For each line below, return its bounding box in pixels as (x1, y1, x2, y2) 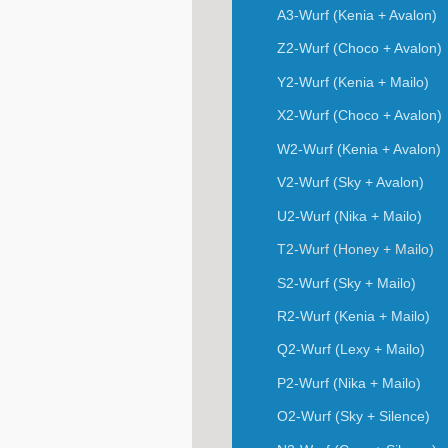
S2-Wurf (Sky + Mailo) (276, 274, 416, 291)
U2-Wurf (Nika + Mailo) (276, 207, 422, 224)
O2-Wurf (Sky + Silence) (276, 408, 430, 425)
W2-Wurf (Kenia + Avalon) (276, 140, 441, 157)
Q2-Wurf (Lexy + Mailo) (276, 341, 425, 358)
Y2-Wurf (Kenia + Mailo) (276, 73, 429, 90)
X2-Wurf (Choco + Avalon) (276, 107, 442, 124)
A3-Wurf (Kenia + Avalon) (276, 6, 437, 23)
